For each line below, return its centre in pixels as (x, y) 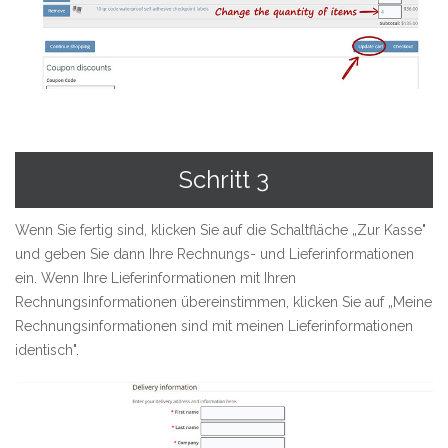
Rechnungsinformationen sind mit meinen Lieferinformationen (214, 325)
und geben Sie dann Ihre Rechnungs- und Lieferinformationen (214, 253)
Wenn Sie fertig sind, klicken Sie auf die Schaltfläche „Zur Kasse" (220, 229)
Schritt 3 (224, 179)
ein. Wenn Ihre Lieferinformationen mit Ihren (155, 277)
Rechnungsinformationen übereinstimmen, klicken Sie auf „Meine (223, 301)
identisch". (47, 349)
